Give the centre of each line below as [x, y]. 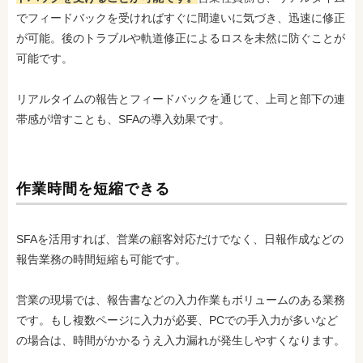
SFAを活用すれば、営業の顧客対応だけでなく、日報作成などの [180, 239]
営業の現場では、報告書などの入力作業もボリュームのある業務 [181, 299]
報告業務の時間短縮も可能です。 [101, 259]
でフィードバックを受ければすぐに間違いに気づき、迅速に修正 [181, 17]
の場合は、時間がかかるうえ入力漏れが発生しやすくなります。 [181, 340]
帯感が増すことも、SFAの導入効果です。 [123, 119]
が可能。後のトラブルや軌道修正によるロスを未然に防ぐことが [181, 38]
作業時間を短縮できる [93, 188]
